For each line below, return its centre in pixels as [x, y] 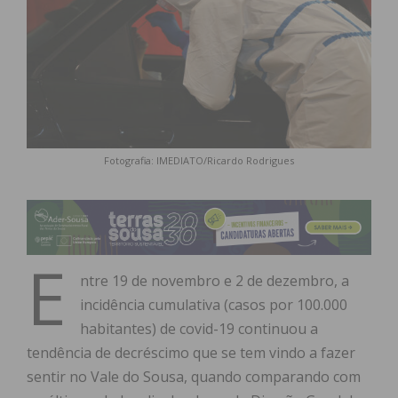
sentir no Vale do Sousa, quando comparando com [194, 377]
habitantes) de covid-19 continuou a [199, 329]
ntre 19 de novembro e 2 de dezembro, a [215, 281]
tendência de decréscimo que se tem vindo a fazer [191, 353]
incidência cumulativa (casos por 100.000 [214, 305]
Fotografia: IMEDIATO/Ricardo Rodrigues [199, 161]
